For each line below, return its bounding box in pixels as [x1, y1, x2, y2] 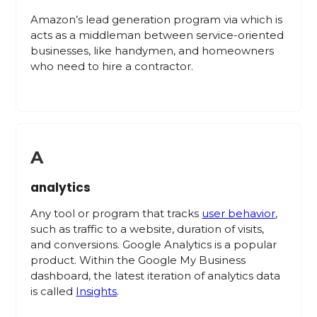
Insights [76, 284, 117, 298]
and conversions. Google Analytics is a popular [30, 238, 277, 251]
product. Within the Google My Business [30, 253, 246, 267]
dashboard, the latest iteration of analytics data [30, 269, 281, 282]
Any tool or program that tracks [30, 207, 202, 220]
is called [30, 284, 76, 298]
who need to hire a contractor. [30, 59, 194, 73]
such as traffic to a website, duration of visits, [30, 222, 265, 236]
